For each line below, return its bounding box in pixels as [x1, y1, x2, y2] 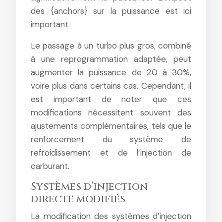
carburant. [31, 161, 69, 171]
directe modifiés [31, 192, 125, 206]
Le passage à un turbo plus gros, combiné [31, 40, 191, 51]
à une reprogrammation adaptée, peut [31, 54, 191, 64]
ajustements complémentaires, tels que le [31, 120, 191, 131]
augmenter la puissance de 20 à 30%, [31, 67, 191, 78]
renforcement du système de [31, 134, 191, 145]
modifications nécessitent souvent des [31, 107, 191, 118]
